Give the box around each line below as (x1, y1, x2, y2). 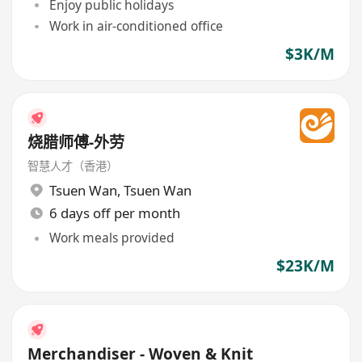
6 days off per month (48, 203, 180, 222)
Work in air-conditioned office (48, 17, 223, 36)
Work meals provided (48, 229, 175, 247)
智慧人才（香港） (27, 158, 119, 174)
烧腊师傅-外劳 (27, 131, 125, 153)
